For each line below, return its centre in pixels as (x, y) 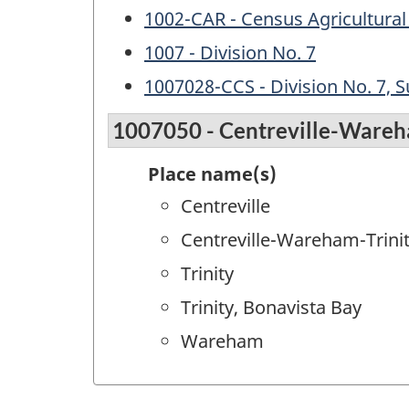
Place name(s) (212, 174)
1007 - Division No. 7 (230, 52)
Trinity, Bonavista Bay (271, 308)
